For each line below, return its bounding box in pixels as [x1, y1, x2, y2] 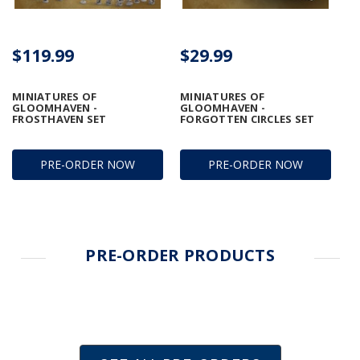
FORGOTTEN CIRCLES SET [180, 112, 315, 127]
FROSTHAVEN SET [12, 112, 107, 127]
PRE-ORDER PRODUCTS [85, 243, 275, 266]
